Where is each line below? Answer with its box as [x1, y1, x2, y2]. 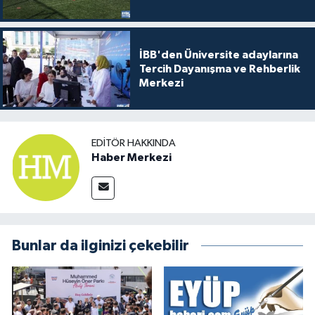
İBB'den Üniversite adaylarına [139, 49, 298, 60]
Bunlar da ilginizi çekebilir [12, 238, 189, 254]
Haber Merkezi [91, 151, 172, 163]
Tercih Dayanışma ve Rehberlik [139, 63, 300, 75]
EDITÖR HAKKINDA [91, 137, 176, 148]
